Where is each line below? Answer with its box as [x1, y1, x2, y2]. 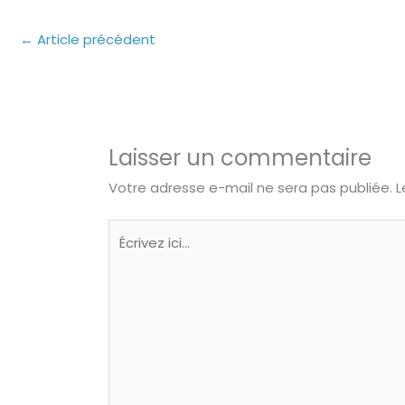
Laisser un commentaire [108, 142, 372, 173]
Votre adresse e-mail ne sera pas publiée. [108, 177, 393, 197]
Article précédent [33, 29, 155, 49]
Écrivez [108, 221, 154, 241]
